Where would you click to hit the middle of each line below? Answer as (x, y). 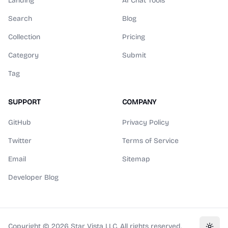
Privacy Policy (146, 122)
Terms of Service (150, 141)
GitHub (20, 122)
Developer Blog (33, 177)
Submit (134, 55)
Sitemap (136, 159)
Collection (24, 37)
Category (23, 55)
